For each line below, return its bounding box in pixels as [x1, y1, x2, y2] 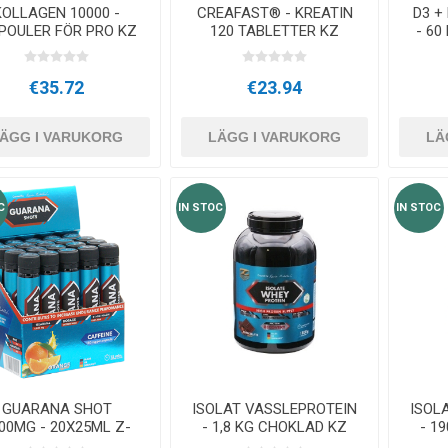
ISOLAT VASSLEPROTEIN [192, 400, 358, 419]
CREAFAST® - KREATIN [196, 4, 353, 23]
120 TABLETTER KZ [210, 22, 340, 41]
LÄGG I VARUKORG [208, 129, 342, 146]
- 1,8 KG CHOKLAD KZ [202, 418, 348, 437]
